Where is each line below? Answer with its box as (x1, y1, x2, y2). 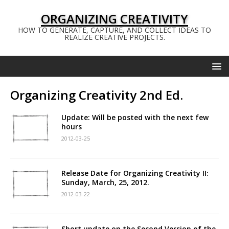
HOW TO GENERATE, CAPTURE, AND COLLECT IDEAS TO (18, 25, 211, 35)
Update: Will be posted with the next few (61, 112, 209, 122)
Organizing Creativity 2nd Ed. (10, 86, 183, 103)
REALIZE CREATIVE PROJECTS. (64, 32, 165, 42)
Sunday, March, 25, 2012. (61, 177, 149, 187)
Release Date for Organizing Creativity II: (61, 168, 209, 178)
